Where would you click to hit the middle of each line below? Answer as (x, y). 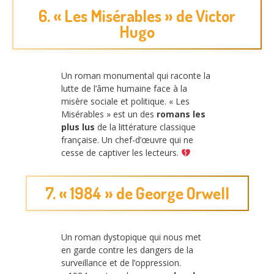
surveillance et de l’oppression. (121, 262)
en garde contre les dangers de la (127, 250)
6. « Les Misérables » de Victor (137, 16)
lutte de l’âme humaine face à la (124, 89)
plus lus (78, 127)
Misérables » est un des (109, 114)
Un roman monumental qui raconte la (136, 76)
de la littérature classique (145, 127)
